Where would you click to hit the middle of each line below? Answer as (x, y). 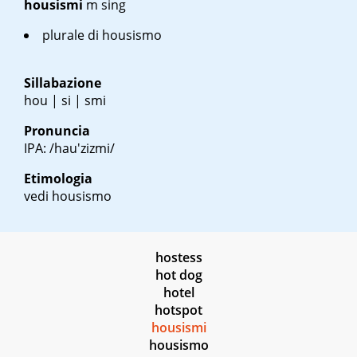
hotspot (178, 310)
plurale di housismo (102, 35)
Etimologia (58, 179)
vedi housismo (68, 196)
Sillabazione (63, 83)
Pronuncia (57, 131)
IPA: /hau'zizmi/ (69, 149)
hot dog (178, 275)
